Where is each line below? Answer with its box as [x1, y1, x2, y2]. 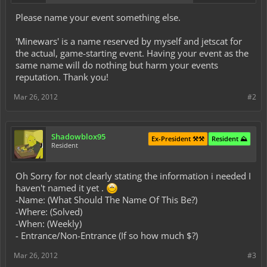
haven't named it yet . [15, 182, 106, 194]
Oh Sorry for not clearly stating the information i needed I [15, 170, 251, 182]
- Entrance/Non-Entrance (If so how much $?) [15, 229, 198, 241]
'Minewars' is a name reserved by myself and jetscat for [15, 35, 242, 47]
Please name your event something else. [15, 11, 181, 23]
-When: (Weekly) [15, 218, 82, 229]
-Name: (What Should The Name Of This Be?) [15, 194, 197, 206]
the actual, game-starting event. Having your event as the [15, 47, 249, 59]
